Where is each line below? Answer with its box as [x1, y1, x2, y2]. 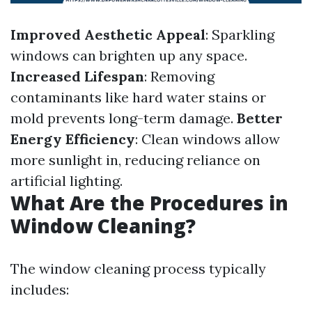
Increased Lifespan [10, 68, 144, 85]
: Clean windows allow [135, 130, 280, 148]
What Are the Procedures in [10, 189, 288, 216]
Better [237, 109, 283, 127]
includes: [10, 281, 69, 298]
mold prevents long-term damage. [10, 109, 237, 127]
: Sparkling [205, 26, 274, 43]
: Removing [144, 68, 214, 85]
